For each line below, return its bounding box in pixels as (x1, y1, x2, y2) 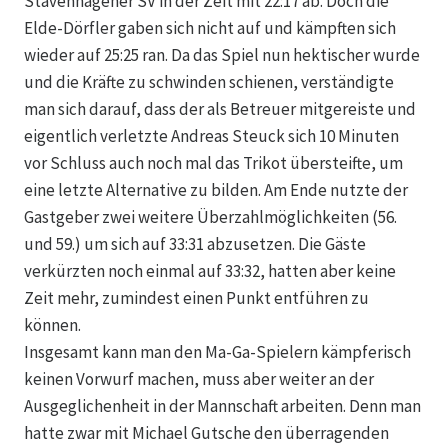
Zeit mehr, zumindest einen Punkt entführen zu (24, 287, 369, 310)
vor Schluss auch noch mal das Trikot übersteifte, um (24, 152, 403, 175)
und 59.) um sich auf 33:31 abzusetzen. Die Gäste (24, 233, 366, 256)
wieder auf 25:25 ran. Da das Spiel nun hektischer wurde (24, 44, 420, 67)
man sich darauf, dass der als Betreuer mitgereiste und (24, 98, 416, 121)
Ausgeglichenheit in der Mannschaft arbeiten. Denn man (24, 395, 421, 418)
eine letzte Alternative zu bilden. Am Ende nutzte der (24, 179, 408, 202)
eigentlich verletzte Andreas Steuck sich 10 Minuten (24, 125, 399, 148)
